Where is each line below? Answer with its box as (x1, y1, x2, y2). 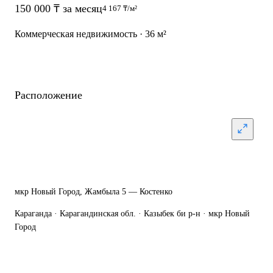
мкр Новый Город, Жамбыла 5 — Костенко (15, 187, 172, 196)
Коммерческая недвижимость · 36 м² (15, 29, 166, 39)
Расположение (15, 89, 82, 101)
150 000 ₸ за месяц (15, 2, 102, 15)
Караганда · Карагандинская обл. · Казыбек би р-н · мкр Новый (15, 209, 250, 218)
